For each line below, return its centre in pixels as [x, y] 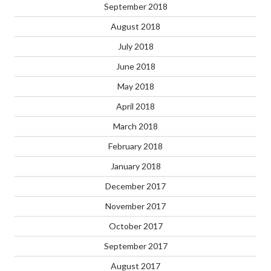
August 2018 [135, 27]
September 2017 [135, 246]
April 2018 [135, 106]
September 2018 [135, 7]
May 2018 [135, 87]
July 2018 [135, 47]
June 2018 [135, 67]
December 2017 [135, 186]
